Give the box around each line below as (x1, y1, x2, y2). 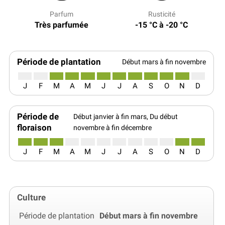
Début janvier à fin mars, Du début (73, 113, 178, 121)
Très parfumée (35, 20, 88, 30)
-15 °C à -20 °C (135, 20, 188, 30)
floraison (17, 123, 52, 133)
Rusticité (148, 10, 175, 19)
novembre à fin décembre (73, 124, 152, 132)
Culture (17, 192, 46, 203)
